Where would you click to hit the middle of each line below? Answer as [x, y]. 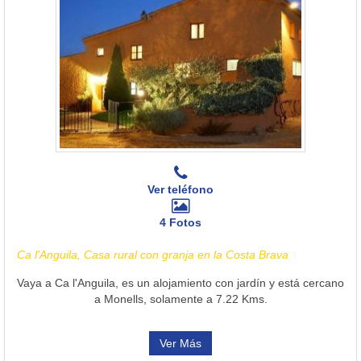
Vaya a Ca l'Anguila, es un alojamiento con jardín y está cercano [180, 282]
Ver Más [180, 343]
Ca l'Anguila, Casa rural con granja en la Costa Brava [153, 254]
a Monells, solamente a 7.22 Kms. [180, 299]
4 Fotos [180, 222]
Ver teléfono [180, 189]
